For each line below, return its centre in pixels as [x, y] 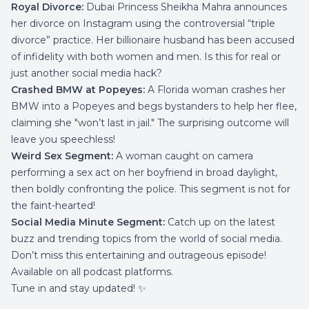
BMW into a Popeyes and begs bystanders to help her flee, [154, 106]
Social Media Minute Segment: [88, 222]
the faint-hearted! [53, 206]
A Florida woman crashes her [215, 90]
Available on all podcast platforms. [92, 272]
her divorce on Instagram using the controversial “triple [143, 23]
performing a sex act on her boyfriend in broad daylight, [144, 172]
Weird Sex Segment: [62, 156]
